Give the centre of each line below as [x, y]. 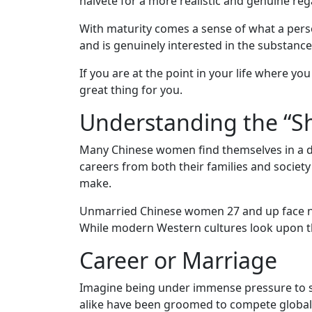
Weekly [42, 93]
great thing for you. [131, 89]
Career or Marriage [178, 260]
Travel [41, 274]
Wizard [41, 160]
